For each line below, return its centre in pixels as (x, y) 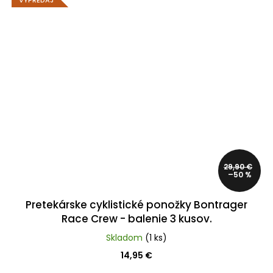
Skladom (126, 237)
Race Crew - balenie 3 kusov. (136, 218)
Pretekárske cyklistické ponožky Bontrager (136, 204)
